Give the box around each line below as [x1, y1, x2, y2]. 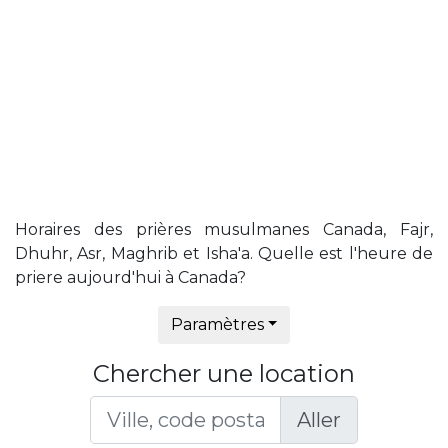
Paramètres [170, 315, 264, 334]
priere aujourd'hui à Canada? [15, 268, 246, 287]
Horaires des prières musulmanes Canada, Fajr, [15, 220, 433, 239]
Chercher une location [93, 359, 355, 388]
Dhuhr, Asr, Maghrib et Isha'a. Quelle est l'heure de [15, 244, 433, 263]
